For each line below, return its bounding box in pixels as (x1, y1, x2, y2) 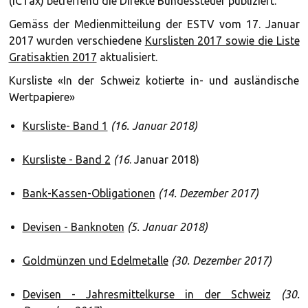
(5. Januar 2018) (126, 221, 208, 233)
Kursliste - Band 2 (22, 153, 111, 166)
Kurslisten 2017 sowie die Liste (144, 34, 300, 47)
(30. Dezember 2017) (170, 254, 272, 267)
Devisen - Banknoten (22, 221, 124, 233)
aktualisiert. (96, 51, 157, 63)
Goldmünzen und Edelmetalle (22, 254, 168, 267)
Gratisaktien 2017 (8, 51, 97, 63)
